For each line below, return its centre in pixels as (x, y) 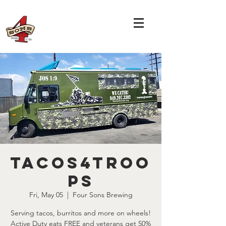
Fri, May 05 (46, 195)
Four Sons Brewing (102, 195)
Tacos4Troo (81, 163)
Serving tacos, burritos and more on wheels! (81, 213)
